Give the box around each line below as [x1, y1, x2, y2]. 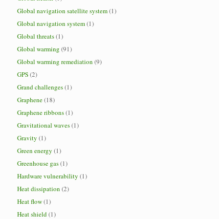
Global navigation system [17, 19, 85, 28]
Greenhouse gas [17, 159, 59, 168]
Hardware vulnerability [17, 172, 78, 180]
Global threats [17, 32, 54, 41]
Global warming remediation [17, 57, 93, 66]
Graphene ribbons [17, 108, 64, 117]
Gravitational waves [17, 121, 70, 130]
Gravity [17, 133, 37, 142]
